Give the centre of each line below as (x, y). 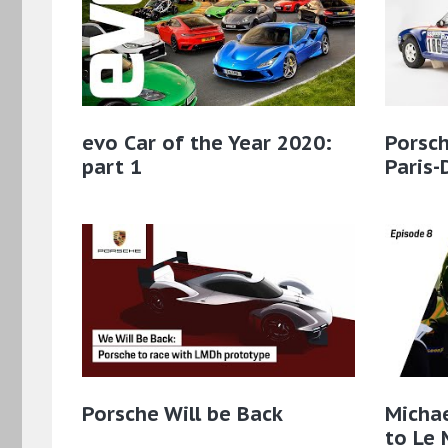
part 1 (112, 166)
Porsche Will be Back (182, 413)
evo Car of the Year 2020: (207, 142)
